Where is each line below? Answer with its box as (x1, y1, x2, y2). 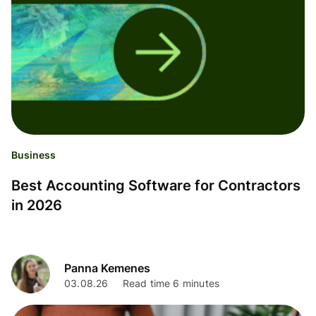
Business (11, 149, 56, 162)
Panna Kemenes (64, 260, 150, 275)
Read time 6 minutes (122, 276, 220, 289)
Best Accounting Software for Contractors (11, 177, 300, 195)
